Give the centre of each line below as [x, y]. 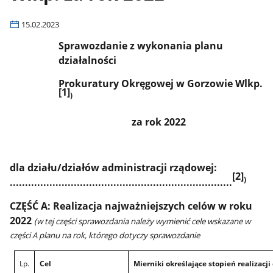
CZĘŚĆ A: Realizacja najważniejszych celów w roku [131, 206]
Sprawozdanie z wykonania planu [141, 45]
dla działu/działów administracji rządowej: [114, 168]
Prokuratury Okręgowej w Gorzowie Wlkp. [161, 84]
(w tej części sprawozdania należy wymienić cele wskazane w [143, 221]
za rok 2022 [159, 122]
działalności [88, 60]
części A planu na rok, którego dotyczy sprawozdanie [105, 235]
